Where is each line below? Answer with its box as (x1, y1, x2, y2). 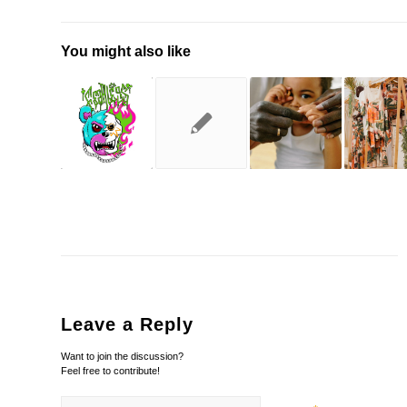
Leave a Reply (61, 314, 194, 335)
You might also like (61, 44, 191, 60)
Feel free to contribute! (61, 365, 160, 377)
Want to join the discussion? (61, 351, 184, 362)
